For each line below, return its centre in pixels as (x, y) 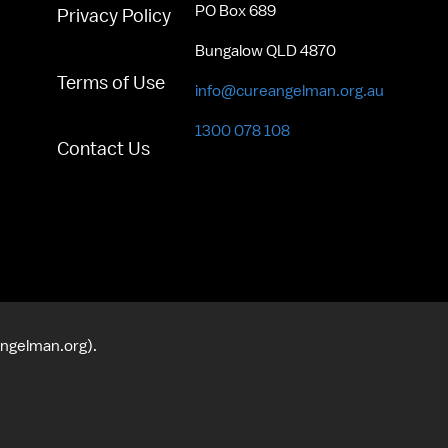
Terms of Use (110, 82)
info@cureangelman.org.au (289, 91)
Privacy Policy (113, 16)
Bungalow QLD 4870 (265, 51)
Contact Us (103, 149)
